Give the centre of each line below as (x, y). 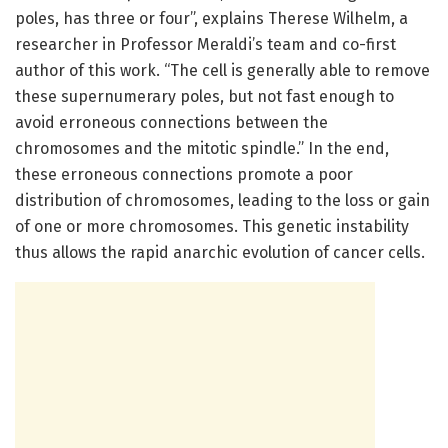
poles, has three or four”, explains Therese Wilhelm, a (211, 19)
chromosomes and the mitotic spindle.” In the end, (202, 149)
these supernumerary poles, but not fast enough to (204, 97)
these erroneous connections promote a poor (184, 175)
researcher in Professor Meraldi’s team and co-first (205, 45)
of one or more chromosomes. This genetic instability (212, 227)
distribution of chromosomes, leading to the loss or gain (222, 201)
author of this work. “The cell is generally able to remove (222, 71)
